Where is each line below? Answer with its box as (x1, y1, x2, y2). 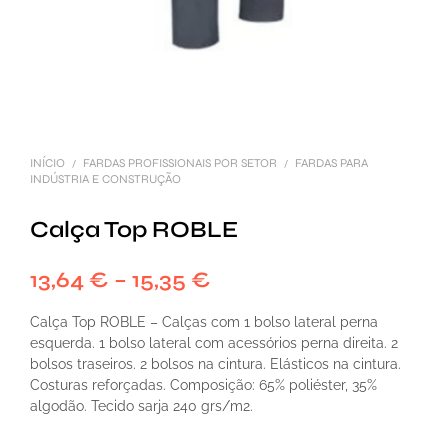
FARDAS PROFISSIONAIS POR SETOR (83, 156, 277, 171)
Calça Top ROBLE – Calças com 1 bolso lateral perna (30, 314, 378, 331)
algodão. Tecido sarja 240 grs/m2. (30, 398, 253, 415)
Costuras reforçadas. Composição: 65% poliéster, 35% (30, 377, 377, 394)
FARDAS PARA (295, 156, 368, 171)
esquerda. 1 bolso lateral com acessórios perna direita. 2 (30, 335, 398, 352)
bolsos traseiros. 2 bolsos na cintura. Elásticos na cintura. (30, 356, 401, 373)
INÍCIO (30, 156, 65, 171)
